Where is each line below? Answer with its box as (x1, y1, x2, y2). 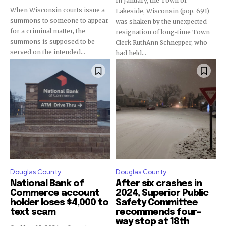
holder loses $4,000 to (10, 198, 108, 207)
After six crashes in (116, 179, 202, 188)
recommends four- (116, 208, 201, 217)
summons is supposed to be (10, 38, 95, 45)
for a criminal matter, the (10, 27, 85, 35)
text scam (10, 208, 55, 217)
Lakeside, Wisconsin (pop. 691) (116, 7, 209, 15)
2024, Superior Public (116, 189, 208, 198)
